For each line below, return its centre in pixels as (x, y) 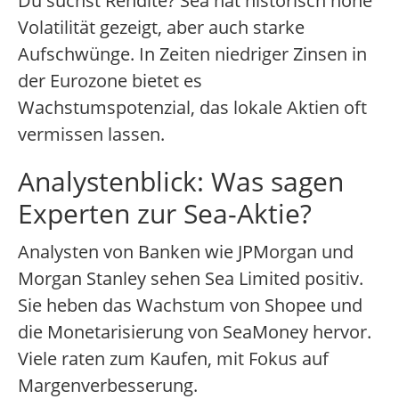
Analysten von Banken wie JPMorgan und (186, 252)
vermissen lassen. (91, 134)
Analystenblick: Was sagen (181, 182)
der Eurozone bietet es (110, 81)
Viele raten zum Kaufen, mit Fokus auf (173, 359)
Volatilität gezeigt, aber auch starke (161, 28)
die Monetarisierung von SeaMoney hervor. (195, 332)
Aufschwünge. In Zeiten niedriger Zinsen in (192, 54)
